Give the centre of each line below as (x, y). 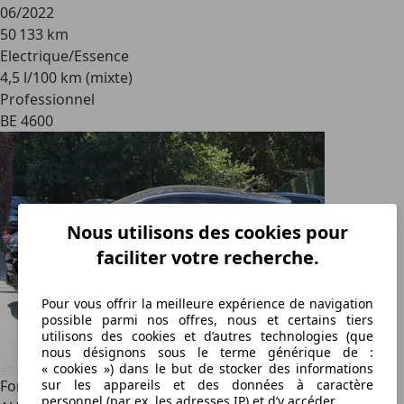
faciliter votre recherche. (207, 257)
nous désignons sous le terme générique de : (207, 352)
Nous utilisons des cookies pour (207, 232)
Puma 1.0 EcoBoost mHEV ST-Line (188, 386)
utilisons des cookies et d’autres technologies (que (207, 335)
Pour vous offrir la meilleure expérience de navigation (207, 303)
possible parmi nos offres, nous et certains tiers (207, 319)
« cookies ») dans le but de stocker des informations (207, 368)
